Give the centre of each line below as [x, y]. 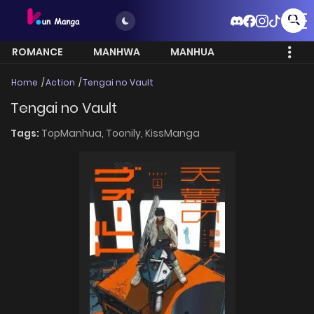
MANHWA [117, 52]
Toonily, [125, 133]
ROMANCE [37, 52]
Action [60, 83]
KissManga [172, 133]
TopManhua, [74, 133]
